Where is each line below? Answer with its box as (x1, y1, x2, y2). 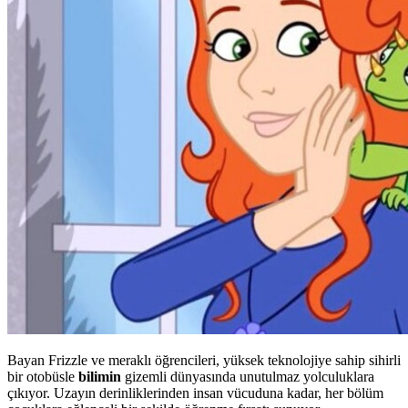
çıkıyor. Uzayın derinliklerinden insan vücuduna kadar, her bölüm (7, 385, 383, 402)
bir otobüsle (7, 369, 78, 385)
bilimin (78, 369, 121, 385)
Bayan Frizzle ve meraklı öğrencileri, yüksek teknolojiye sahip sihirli (7, 352, 401, 369)
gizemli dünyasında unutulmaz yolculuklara (121, 369, 374, 385)
